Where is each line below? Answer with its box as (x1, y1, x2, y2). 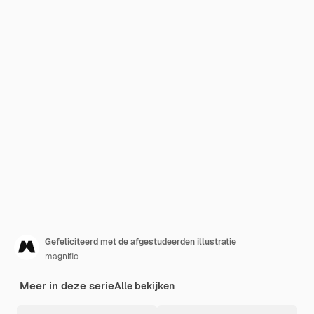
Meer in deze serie (20, 279, 114, 292)
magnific (45, 251, 78, 262)
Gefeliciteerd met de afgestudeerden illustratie (45, 236, 236, 247)
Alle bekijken (114, 280, 175, 292)
